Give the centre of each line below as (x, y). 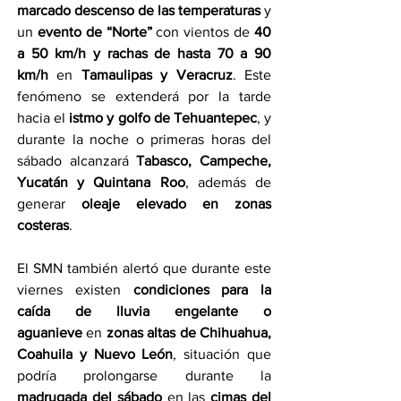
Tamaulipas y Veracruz (157, 74)
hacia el (43, 117)
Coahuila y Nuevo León (95, 354)
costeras (43, 225)
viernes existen (75, 289)
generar (49, 203)
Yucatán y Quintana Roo (101, 182)
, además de (228, 182)
